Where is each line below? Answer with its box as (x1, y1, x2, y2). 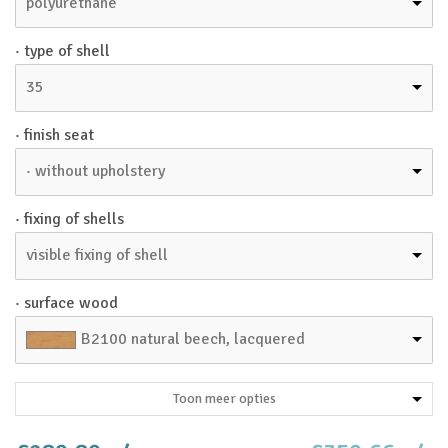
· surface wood (15, 293, 118, 313)
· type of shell (15, 41, 110, 61)
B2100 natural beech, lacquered (81, 329, 305, 349)
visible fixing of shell (26, 245, 168, 265)
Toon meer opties (172, 390, 276, 407)
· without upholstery (26, 161, 165, 181)
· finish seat (15, 125, 94, 145)
